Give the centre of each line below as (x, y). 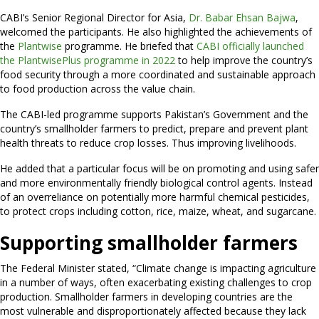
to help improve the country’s (244, 60)
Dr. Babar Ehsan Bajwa (242, 17)
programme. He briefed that (129, 46)
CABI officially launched (250, 46)
